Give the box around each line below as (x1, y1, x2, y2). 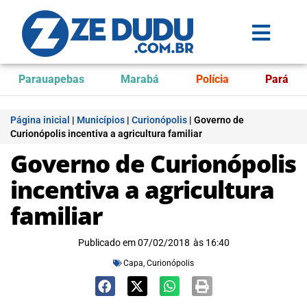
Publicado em (77, 237, 136, 248)
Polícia (195, 73, 229, 86)
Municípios (77, 114, 125, 125)
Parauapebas (18, 73, 84, 86)
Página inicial (10, 114, 70, 125)
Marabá (121, 73, 160, 86)
